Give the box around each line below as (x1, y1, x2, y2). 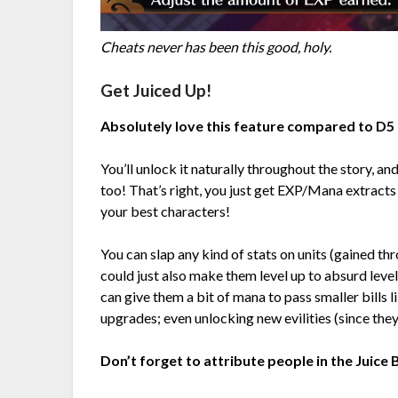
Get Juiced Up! (100, 81, 212, 101)
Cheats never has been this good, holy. (100, 38, 332, 56)
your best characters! (100, 203, 231, 220)
